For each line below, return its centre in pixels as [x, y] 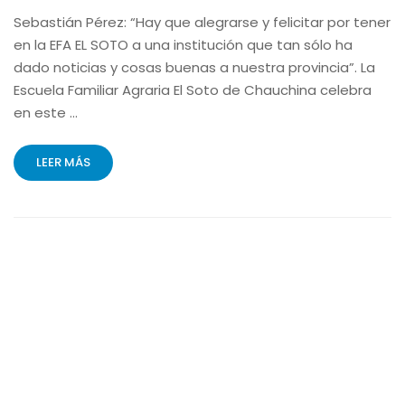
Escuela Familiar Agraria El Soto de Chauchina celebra [193, 89]
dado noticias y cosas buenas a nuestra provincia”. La [194, 67]
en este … [46, 112]
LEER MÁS [63, 162]
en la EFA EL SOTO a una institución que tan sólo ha [183, 44]
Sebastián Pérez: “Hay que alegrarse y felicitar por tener [202, 22]
